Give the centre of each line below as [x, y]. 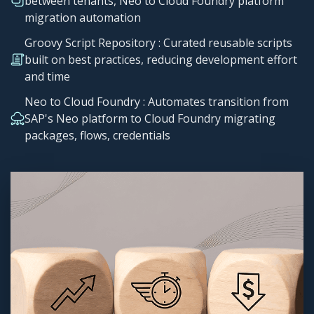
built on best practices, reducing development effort [161, 60]
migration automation [83, 18]
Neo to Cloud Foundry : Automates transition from [157, 102]
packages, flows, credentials [97, 136]
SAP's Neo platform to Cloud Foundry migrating [150, 119]
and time [47, 77]
